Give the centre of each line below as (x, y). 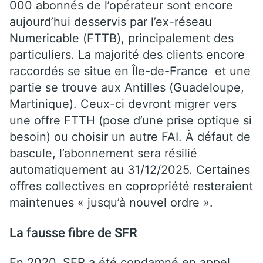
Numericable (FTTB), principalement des (122, 38)
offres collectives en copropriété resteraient (131, 186)
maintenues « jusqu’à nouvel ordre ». (111, 202)
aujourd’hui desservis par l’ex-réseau (111, 21)
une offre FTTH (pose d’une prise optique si (131, 120)
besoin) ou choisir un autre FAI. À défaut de (130, 136)
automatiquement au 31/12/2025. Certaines (130, 169)
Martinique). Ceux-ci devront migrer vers (123, 104)
